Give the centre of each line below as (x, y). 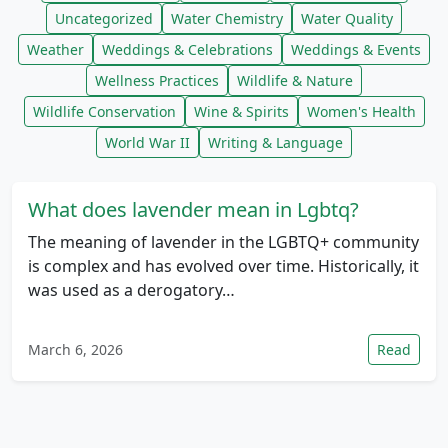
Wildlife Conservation (104, 111)
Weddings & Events (356, 49)
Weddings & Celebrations (187, 49)
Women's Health (361, 111)
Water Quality (347, 18)
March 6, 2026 (75, 349)
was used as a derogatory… (131, 290)
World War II (147, 142)
